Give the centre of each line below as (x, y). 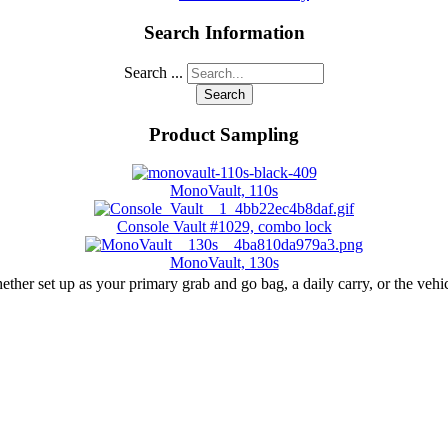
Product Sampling (224, 134)
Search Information (224, 33)
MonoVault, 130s (224, 263)
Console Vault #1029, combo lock (224, 227)
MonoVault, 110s (224, 191)
